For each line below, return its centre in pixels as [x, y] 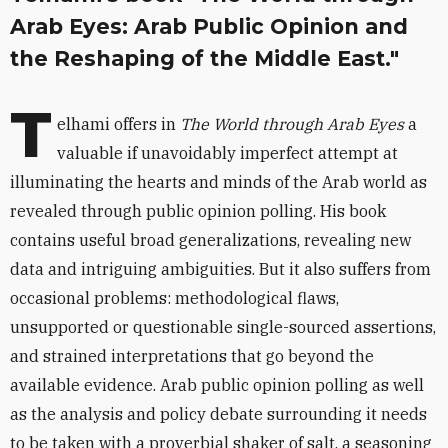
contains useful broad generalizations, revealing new [210, 240]
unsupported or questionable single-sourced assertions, [223, 327]
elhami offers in [118, 124]
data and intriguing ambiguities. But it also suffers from [220, 269]
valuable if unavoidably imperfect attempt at [227, 153]
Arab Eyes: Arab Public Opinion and [209, 26]
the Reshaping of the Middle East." [204, 58]
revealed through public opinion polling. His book [198, 211]
